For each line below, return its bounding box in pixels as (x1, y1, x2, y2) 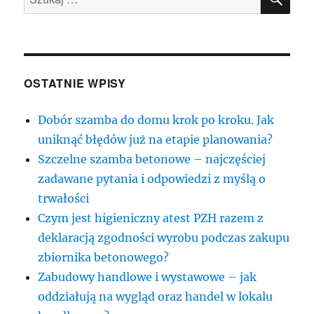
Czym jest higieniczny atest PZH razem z (38, 210, 264, 225)
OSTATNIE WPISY (24, 74, 126, 91)
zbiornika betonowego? (38, 250, 170, 264)
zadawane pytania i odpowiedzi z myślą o (38, 171, 266, 186)
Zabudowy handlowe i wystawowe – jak (38, 269, 257, 284)
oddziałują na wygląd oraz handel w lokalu (38, 289, 273, 303)
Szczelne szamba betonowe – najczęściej (38, 151, 266, 166)
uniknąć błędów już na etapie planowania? (38, 132, 273, 146)
